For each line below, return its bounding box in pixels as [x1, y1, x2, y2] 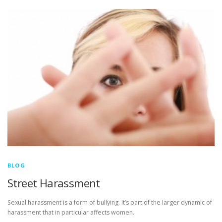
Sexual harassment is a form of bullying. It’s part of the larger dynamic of [7, 198, 212, 207]
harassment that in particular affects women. [7, 208, 134, 217]
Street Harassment [7, 175, 100, 190]
